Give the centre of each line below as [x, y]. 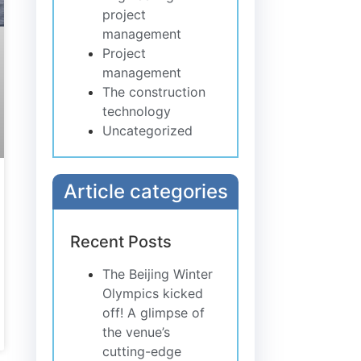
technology [137, 111]
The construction [154, 91]
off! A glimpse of [154, 312]
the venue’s [137, 332]
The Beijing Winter [158, 274]
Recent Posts [121, 241]
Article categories [145, 191]
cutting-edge [142, 351]
